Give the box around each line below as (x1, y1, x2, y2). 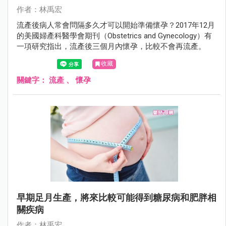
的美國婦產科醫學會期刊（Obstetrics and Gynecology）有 (17, 31, 212, 40)
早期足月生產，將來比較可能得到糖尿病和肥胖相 (17, 192, 216, 203)
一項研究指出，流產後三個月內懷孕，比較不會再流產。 (17, 42, 206, 51)
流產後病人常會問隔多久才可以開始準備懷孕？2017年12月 (17, 21, 215, 30)
